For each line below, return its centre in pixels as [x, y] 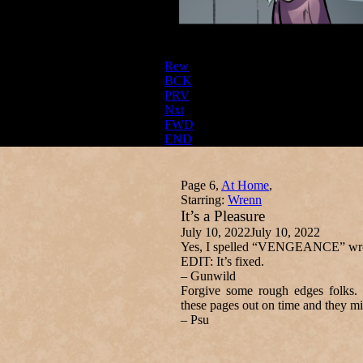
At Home [246, 186]
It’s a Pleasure [223, 216]
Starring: [203, 200]
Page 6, [201, 186]
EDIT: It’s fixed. [223, 262]
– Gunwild [209, 276]
